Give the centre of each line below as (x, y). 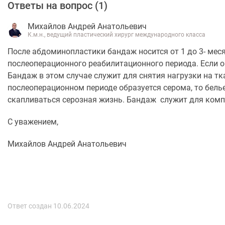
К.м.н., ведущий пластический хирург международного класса (117, 35)
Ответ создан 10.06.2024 (48, 206)
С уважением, (34, 122)
